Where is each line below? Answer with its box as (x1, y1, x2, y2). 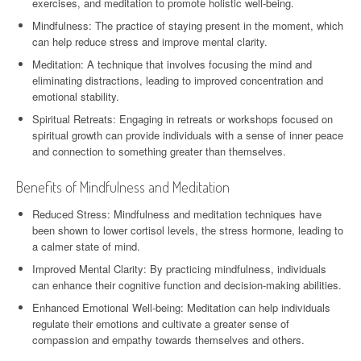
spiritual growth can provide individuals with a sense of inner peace (32, 127, 343, 143)
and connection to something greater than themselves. (32, 143, 286, 159)
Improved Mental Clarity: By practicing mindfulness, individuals (32, 260, 326, 276)
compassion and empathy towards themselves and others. (32, 331, 305, 347)
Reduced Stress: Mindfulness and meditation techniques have (32, 205, 322, 222)
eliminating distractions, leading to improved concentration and (32, 72, 323, 88)
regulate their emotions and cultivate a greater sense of (32, 315, 289, 331)
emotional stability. (32, 88, 119, 104)
